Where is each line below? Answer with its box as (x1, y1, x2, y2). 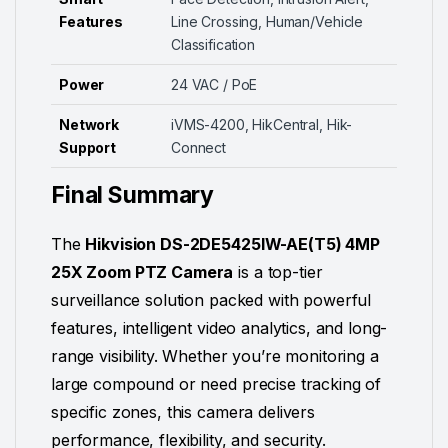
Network (59, 116, 120, 134)
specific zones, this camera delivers (51, 402, 315, 423)
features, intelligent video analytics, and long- (51, 318, 388, 339)
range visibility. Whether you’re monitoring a (51, 346, 379, 367)
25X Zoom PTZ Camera (51, 262, 234, 283)
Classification (171, 36, 256, 54)
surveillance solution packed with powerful (51, 290, 372, 311)
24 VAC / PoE (171, 76, 258, 94)
